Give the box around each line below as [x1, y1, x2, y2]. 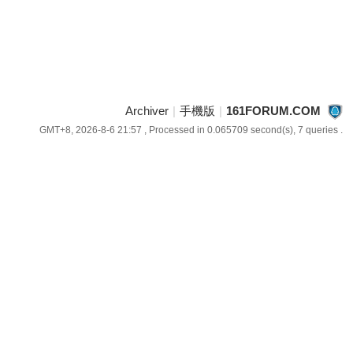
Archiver [124, 104, 169, 117]
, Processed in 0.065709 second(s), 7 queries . [141, 124, 343, 136]
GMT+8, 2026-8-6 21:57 [39, 124, 142, 136]
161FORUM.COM [225, 104, 321, 117]
